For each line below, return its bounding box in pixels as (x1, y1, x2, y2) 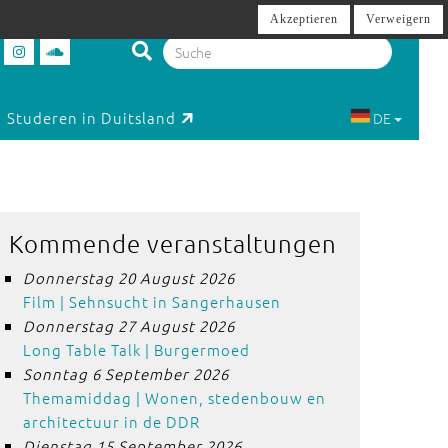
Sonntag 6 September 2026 (22, 363, 229, 384)
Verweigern (366, 12, 431, 26)
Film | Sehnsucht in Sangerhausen (22, 291, 281, 312)
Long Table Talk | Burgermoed (22, 339, 250, 360)
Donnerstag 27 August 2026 (22, 315, 235, 336)
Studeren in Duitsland (7, 107, 177, 129)
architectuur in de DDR (22, 411, 200, 432)
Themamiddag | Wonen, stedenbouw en (22, 387, 326, 408)
